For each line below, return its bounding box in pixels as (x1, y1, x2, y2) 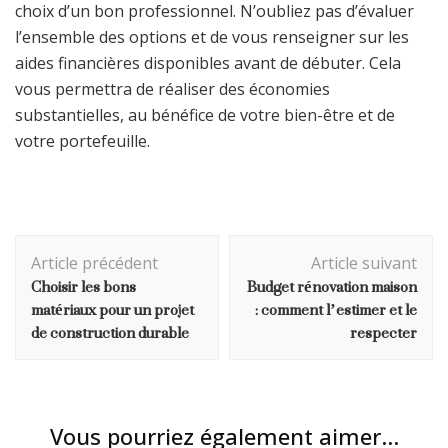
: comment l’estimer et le (255, 290, 417, 328)
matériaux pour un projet (31, 290, 194, 328)
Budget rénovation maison (247, 267, 417, 305)
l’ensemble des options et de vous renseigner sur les (15, 25, 409, 48)
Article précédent (31, 251, 158, 274)
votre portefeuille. (15, 129, 150, 152)
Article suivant (311, 251, 417, 274)
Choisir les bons (31, 267, 136, 305)
